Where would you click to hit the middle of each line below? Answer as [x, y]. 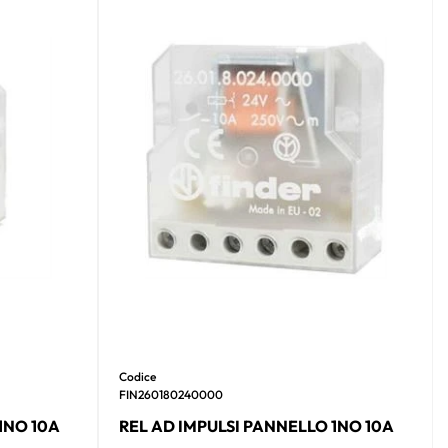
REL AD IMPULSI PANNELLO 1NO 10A [257, 425]
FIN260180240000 [171, 394]
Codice [138, 376]
